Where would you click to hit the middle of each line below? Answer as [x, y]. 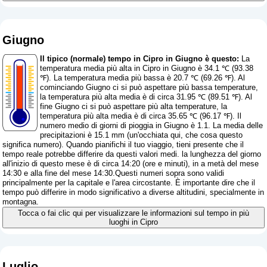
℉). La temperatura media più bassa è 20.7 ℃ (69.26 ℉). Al [143, 77]
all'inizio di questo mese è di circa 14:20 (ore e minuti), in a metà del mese [131, 163]
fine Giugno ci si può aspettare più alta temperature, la [134, 106]
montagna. [21, 201]
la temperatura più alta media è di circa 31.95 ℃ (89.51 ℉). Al [146, 97]
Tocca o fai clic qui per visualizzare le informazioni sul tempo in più [133, 213]
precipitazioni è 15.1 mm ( [85, 135]
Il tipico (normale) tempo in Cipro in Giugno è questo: [140, 58]
